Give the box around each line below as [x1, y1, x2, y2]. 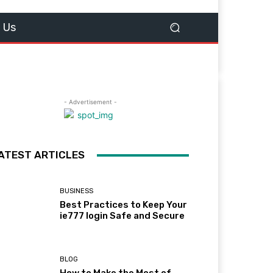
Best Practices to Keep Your [60, 199, 188, 211]
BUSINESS [60, 187, 94, 196]
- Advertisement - [63, 98, 117, 105]
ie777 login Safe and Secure [60, 210, 185, 222]
